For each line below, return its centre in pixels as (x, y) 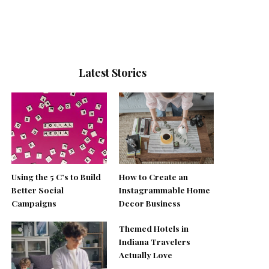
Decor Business (150, 203)
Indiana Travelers (154, 241)
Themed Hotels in (153, 228)
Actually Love (145, 254)
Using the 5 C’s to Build (56, 176)
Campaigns (34, 203)
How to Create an (153, 176)
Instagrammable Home (164, 189)
